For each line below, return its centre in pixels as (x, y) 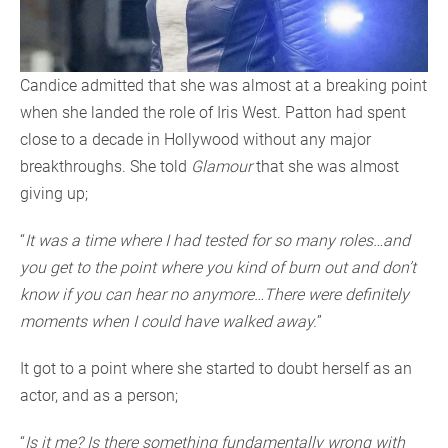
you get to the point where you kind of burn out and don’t (218, 268)
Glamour (221, 167)
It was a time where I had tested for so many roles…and (217, 241)
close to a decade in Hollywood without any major (195, 140)
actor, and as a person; (99, 396)
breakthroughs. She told (105, 167)
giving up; (54, 194)
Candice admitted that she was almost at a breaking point (223, 86)
